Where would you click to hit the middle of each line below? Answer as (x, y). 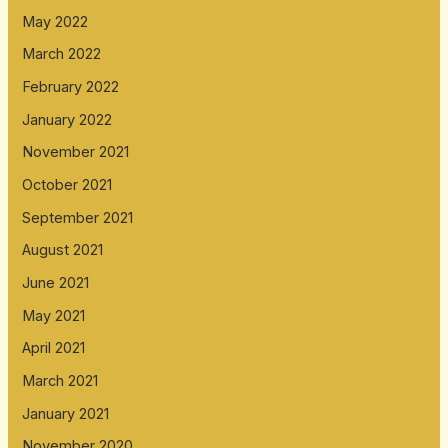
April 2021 (54, 348)
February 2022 (71, 87)
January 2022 (67, 119)
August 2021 (63, 250)
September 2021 (78, 217)
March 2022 (62, 54)
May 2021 (54, 315)
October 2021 (67, 185)
